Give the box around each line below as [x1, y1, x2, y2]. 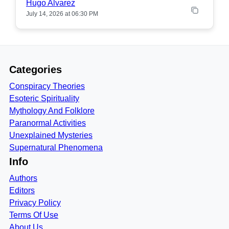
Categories [9, 64, 62, 75]
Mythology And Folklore [9, 106, 95, 115]
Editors [9, 186, 35, 195]
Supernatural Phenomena [9, 143, 103, 152]
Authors [9, 174, 37, 182]
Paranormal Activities [9, 119, 86, 127]
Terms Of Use [9, 211, 58, 219]
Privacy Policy [9, 198, 61, 207]
